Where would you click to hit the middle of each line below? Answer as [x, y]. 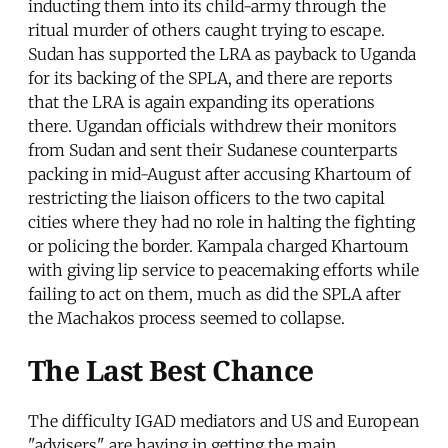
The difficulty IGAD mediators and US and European [223, 420]
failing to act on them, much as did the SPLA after [214, 294]
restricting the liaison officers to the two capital [206, 198]
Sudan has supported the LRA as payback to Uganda [222, 54]
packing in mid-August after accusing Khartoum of [219, 174]
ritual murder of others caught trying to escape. [206, 30]
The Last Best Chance [171, 369]
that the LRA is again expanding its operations [201, 102]
